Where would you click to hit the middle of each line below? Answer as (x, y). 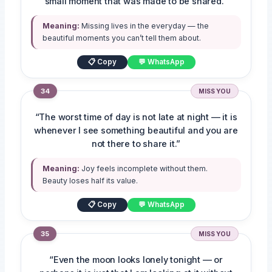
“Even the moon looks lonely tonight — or (136, 260)
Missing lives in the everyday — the (144, 26)
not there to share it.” (136, 144)
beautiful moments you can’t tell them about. (122, 38)
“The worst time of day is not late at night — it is (136, 117)
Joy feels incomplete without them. (144, 169)
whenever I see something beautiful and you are (136, 131)
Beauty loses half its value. (90, 181)
